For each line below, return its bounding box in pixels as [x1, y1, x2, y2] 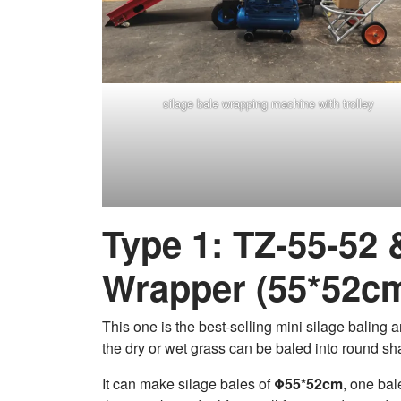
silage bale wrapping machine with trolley [163, 94, 374, 112]
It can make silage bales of [102, 372, 274, 394]
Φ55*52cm [274, 372, 343, 394]
